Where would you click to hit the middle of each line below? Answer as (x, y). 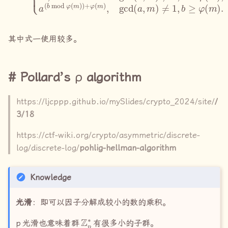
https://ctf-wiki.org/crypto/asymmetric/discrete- (108, 135)
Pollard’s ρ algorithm (81, 77)
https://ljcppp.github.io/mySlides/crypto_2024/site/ (116, 102)
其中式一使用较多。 (45, 39)
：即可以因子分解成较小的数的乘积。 (101, 203)
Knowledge (51, 178)
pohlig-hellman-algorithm (128, 148)
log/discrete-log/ (48, 148)
